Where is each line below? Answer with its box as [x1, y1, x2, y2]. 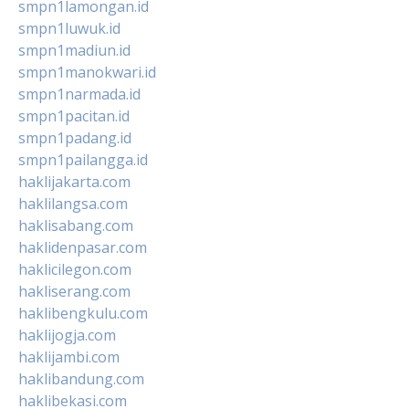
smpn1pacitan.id [18, 105, 130, 126]
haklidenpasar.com [18, 236, 147, 257]
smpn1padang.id [18, 127, 131, 148]
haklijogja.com [18, 324, 116, 345]
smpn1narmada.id [18, 83, 141, 104]
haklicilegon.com [18, 258, 131, 279]
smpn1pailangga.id [18, 149, 148, 170]
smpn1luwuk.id [18, 17, 121, 38]
